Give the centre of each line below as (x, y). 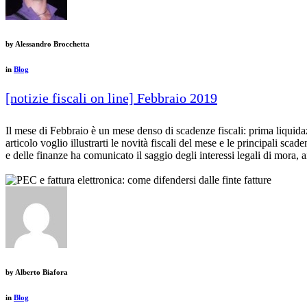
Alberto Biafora (41, 272)
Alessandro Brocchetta (52, 44)
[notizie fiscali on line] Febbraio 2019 (111, 98)
